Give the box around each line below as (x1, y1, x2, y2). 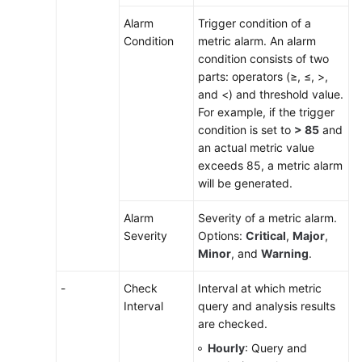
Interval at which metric (198, 281, 322, 295)
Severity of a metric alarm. (198, 211, 337, 225)
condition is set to (198, 123, 294, 137)
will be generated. (198, 176, 293, 190)
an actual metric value (198, 141, 314, 154)
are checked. (198, 317, 267, 330)
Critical (246, 229, 286, 242)
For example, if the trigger (198, 105, 335, 119)
